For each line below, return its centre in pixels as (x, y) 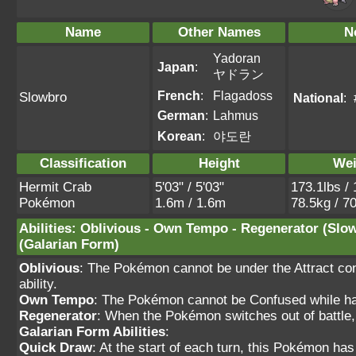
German (181, 115)
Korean (180, 136)
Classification (83, 163)
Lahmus (236, 115)
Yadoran (237, 58)
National (318, 98)
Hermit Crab (55, 187)
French (179, 95)
